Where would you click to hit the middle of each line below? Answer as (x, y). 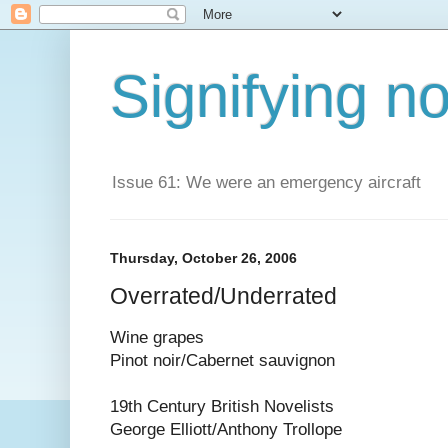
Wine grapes (157, 338)
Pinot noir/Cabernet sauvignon (222, 361)
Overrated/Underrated (223, 295)
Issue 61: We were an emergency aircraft (266, 183)
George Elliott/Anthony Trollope (226, 430)
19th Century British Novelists (222, 407)
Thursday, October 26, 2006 (203, 258)
